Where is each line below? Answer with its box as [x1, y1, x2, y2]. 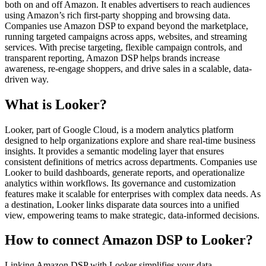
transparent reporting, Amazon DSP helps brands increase [5, 52, 220, 63]
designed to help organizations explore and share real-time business [5, 135, 255, 145]
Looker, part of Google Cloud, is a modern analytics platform [5, 124, 233, 135]
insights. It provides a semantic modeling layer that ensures [5, 145, 224, 156]
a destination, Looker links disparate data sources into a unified [5, 199, 239, 210]
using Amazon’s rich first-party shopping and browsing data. [5, 9, 230, 20]
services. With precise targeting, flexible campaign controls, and [5, 42, 242, 52]
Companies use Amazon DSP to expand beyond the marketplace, [5, 20, 248, 31]
